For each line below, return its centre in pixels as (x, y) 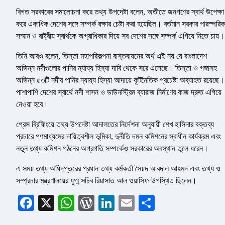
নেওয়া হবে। (32, 104)
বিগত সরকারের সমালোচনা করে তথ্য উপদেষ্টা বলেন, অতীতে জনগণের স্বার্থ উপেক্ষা (120, 12)
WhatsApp (108, 203)
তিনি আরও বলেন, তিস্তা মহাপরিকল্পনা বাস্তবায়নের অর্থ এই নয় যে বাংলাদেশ (111, 56)
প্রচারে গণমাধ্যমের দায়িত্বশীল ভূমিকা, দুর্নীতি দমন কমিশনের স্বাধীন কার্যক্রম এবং (119, 137)
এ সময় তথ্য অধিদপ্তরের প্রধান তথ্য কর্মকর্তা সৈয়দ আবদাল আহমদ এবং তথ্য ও (118, 169)
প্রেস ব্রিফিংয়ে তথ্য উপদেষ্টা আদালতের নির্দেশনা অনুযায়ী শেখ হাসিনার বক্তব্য (115, 125)
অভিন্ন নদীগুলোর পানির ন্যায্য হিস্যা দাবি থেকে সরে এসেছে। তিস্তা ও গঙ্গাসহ (117, 68)
